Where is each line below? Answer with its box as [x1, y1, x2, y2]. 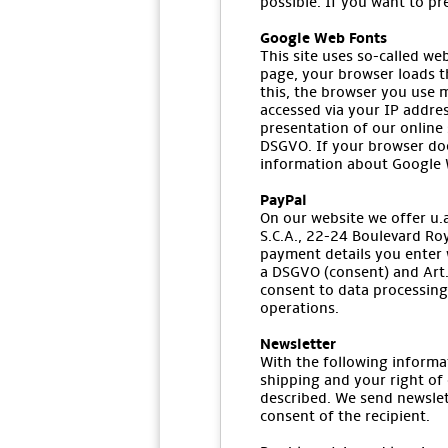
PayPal [260, 191, 307, 209]
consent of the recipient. [260, 407, 430, 425]
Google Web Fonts [260, 29, 387, 47]
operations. [260, 299, 339, 317]
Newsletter [260, 335, 336, 353]
